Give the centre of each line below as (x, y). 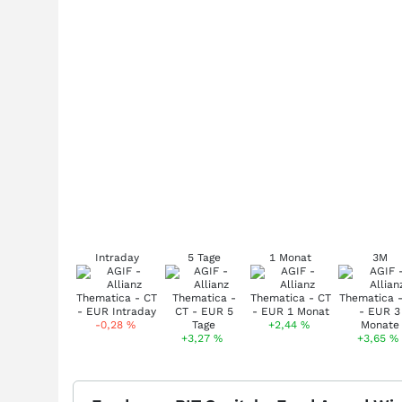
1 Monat (291, 258)
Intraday (117, 258)
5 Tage (204, 258)
